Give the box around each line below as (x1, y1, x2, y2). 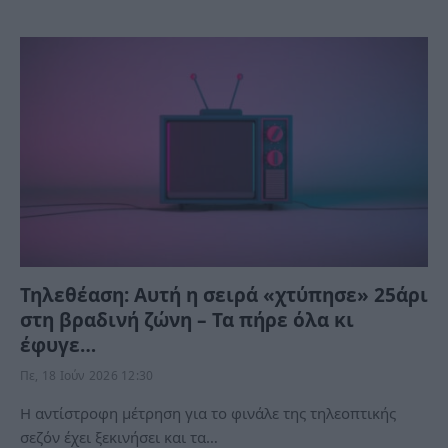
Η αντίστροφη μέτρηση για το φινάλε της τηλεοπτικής (20, 402, 396, 423)
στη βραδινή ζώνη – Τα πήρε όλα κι (20, 306, 354, 333)
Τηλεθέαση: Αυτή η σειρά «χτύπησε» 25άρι (20, 281, 428, 308)
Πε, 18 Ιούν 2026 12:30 (20, 366, 154, 384)
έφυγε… (20, 331, 96, 358)
